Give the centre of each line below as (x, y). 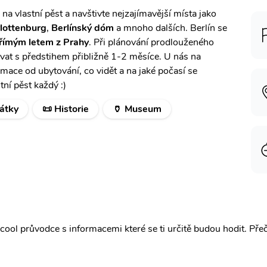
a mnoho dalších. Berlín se (170, 28)
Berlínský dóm (83, 28)
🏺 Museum (137, 109)
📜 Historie (66, 109)
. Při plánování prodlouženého (151, 42)
